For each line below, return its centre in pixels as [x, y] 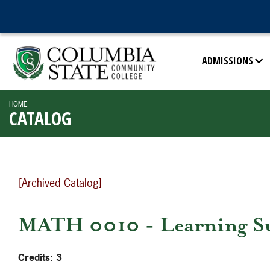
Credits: [36, 257]
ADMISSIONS [228, 61]
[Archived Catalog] [60, 183]
